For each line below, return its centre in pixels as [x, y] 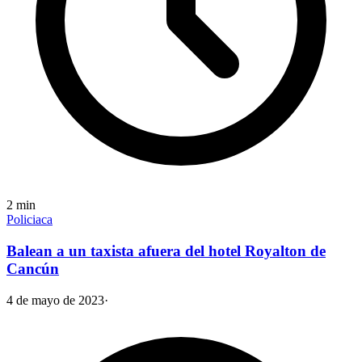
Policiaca [29, 220]
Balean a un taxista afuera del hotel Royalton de [166, 250]
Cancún [33, 268]
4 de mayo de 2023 [55, 300]
